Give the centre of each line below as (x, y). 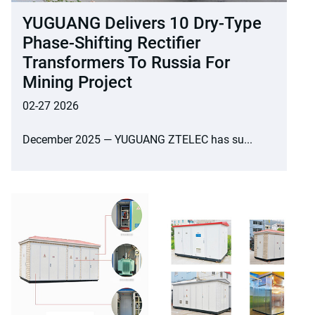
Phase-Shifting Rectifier (111, 43)
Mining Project (77, 83)
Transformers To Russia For (126, 63)
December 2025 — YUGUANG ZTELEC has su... (137, 140)
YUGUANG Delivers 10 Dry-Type (142, 24)
